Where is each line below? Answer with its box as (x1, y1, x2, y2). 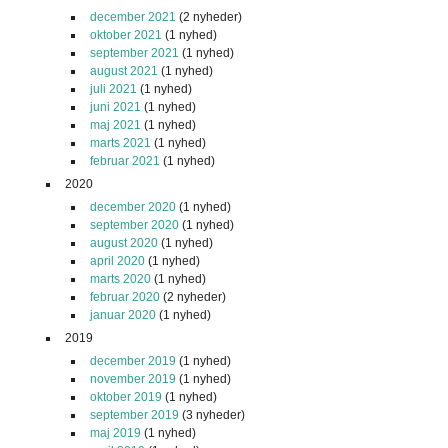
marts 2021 (90, 135, 151, 150)
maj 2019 (90, 425, 141, 440)
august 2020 (90, 235, 158, 250)
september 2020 (90, 217, 179, 232)
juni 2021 (90, 99, 141, 114)
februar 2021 (90, 153, 160, 168)
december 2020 (90, 199, 176, 214)
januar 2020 (90, 307, 156, 322)
